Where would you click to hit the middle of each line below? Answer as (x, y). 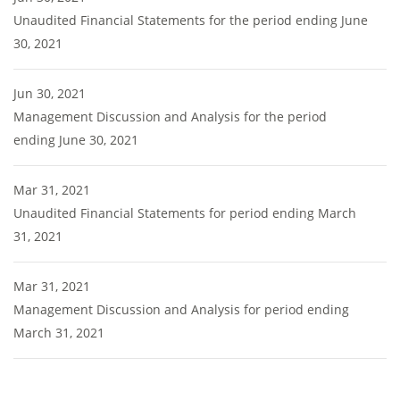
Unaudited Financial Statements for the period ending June (191, 20)
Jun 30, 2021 (50, 93)
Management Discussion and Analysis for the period (170, 117)
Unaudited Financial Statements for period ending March (185, 213)
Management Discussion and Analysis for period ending (181, 309)
